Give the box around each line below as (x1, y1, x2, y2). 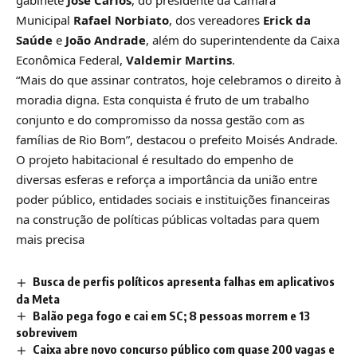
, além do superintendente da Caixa (146, 31, 339, 48)
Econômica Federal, (16, 51, 126, 68)
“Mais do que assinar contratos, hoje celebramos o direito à (16, 71, 341, 88)
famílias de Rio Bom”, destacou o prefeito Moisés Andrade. (16, 131, 338, 147)
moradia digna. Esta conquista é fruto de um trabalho (16, 91, 309, 108)
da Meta (16, 291, 60, 306)
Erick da (263, 11, 311, 28)
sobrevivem (16, 325, 77, 340)
